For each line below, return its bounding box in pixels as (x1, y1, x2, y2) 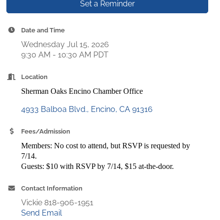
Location (21, 73, 48, 81)
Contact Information (21, 184, 83, 192)
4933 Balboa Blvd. (21, 104, 87, 114)
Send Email (21, 208, 62, 218)
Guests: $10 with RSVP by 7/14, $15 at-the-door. (21, 162, 174, 170)
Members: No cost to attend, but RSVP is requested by (21, 141, 191, 150)
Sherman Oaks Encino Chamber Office (21, 86, 143, 95)
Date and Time (21, 26, 65, 34)
